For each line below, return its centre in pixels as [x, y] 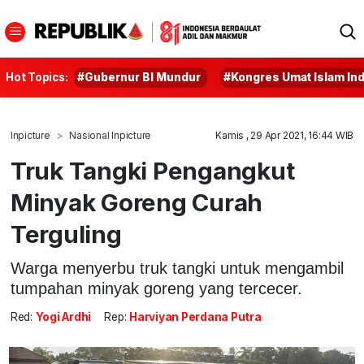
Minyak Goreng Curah [136, 202]
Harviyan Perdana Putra [195, 317]
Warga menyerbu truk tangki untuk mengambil [177, 268]
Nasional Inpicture [110, 135]
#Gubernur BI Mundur [139, 77]
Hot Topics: [37, 77]
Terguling [66, 234]
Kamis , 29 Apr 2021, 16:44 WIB [285, 135]
